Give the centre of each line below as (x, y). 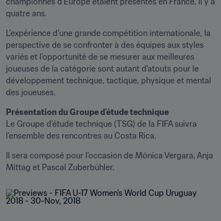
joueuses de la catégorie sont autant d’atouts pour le (102, 69)
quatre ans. (26, 13)
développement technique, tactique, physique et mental (109, 80)
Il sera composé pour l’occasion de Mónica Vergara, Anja (110, 155)
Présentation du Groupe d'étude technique (88, 112)
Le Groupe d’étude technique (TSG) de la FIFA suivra (101, 124)
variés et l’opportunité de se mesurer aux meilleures (100, 57)
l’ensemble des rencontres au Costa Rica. (81, 136)
